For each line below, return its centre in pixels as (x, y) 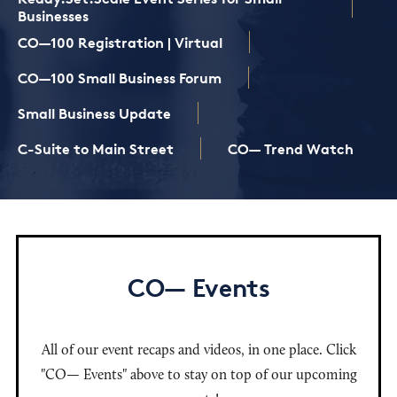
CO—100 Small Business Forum (120, 78)
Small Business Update (94, 113)
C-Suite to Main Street (96, 148)
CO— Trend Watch (291, 148)
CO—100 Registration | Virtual (120, 42)
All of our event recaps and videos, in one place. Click (198, 351)
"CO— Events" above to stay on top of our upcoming (198, 376)
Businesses (53, 16)
